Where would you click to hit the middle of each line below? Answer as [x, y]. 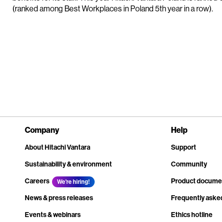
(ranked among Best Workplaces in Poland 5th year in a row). [113, 9]
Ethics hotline [192, 215]
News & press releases [59, 198]
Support [184, 147]
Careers [37, 181]
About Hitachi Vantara [57, 147]
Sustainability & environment [68, 164]
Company [42, 130]
